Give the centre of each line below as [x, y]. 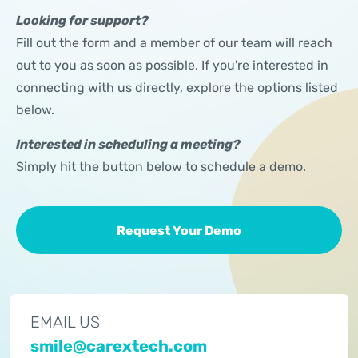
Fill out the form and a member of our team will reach [174, 43]
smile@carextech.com [118, 346]
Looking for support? [82, 20]
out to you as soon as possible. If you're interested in [172, 65]
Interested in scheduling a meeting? [128, 144]
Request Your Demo [179, 230]
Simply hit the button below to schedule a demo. [161, 167]
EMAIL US [65, 322]
